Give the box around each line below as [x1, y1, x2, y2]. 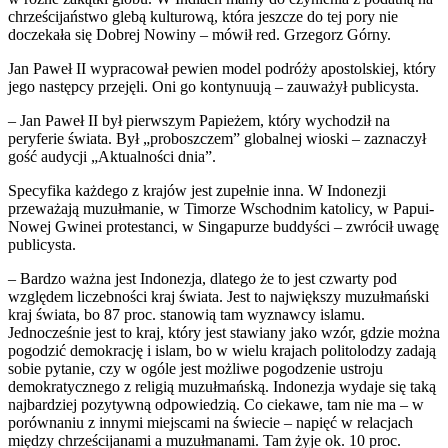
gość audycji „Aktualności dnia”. [8, 147, 216, 165]
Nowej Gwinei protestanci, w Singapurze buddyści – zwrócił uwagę [8, 217, 439, 235]
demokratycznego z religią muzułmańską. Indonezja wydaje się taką [8, 377, 436, 395]
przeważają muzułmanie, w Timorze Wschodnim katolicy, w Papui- [8, 199, 434, 217]
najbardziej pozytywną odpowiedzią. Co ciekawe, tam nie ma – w [8, 395, 424, 413]
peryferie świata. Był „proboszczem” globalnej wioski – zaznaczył [8, 129, 426, 147]
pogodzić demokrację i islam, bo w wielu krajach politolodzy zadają [8, 341, 436, 359]
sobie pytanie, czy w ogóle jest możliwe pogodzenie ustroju [8, 359, 383, 377]
